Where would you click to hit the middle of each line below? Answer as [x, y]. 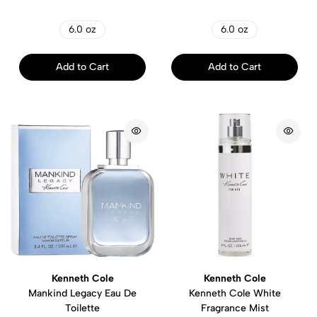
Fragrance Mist [235, 308]
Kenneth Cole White [235, 293]
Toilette [82, 308]
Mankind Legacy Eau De [82, 293]
